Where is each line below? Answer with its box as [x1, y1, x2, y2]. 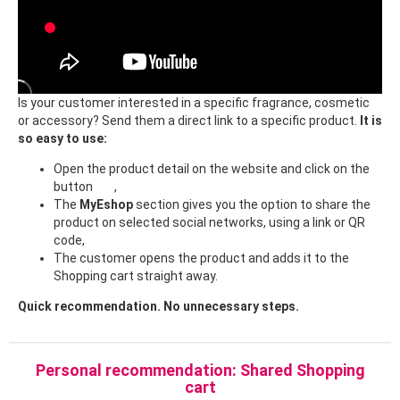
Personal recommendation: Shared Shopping [35, 360, 365, 379]
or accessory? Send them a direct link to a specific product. [18, 113, 360, 129]
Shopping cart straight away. [54, 269, 218, 284]
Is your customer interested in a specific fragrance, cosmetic [18, 96, 370, 111]
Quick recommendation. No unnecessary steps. [18, 299, 299, 314]
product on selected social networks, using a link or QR [54, 215, 365, 230]
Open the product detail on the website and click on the [54, 162, 370, 177]
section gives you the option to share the [133, 197, 371, 212]
